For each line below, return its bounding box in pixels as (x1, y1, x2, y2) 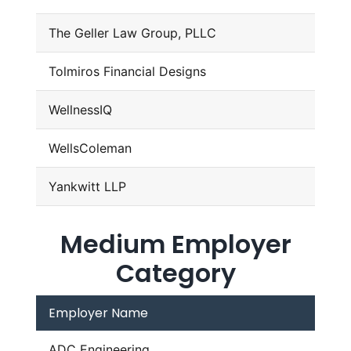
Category (115, 255, 236, 291)
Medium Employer (60, 226, 291, 262)
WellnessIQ (48, 102, 112, 118)
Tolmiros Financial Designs (48, 63, 206, 80)
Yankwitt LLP (48, 179, 126, 195)
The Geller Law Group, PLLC (48, 25, 216, 42)
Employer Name (48, 304, 148, 323)
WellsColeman (48, 140, 132, 157)
